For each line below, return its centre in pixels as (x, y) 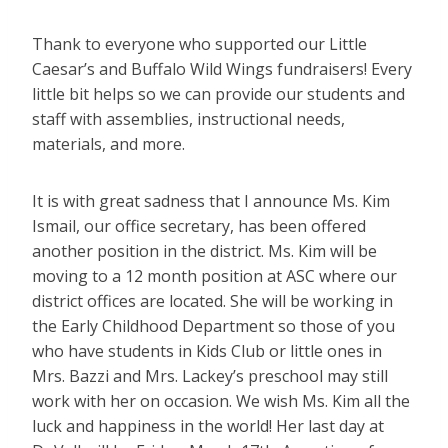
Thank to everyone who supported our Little (199, 44)
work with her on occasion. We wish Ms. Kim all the (221, 401)
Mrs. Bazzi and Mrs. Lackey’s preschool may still (210, 376)
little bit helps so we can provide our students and (218, 94)
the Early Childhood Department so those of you (213, 326)
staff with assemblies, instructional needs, (188, 119)
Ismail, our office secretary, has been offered (199, 226)
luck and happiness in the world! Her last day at (208, 426)
